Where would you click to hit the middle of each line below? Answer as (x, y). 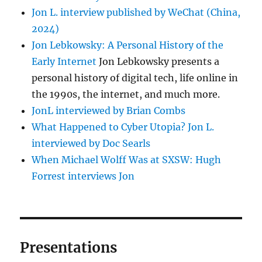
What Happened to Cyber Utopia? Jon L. (123, 127)
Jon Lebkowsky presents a (158, 62)
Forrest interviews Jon (83, 176)
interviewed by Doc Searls (91, 144)
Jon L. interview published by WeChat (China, (136, 13)
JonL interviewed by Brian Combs (109, 111)
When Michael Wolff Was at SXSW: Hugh (127, 160)
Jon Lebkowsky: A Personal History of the (128, 45)
